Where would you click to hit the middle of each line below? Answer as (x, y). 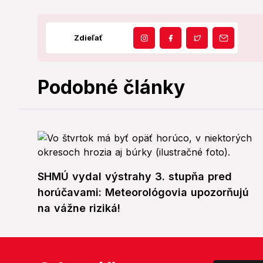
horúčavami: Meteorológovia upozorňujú (143, 193)
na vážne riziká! (79, 208)
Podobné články (111, 87)
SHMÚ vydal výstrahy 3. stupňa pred (135, 177)
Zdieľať (88, 38)
